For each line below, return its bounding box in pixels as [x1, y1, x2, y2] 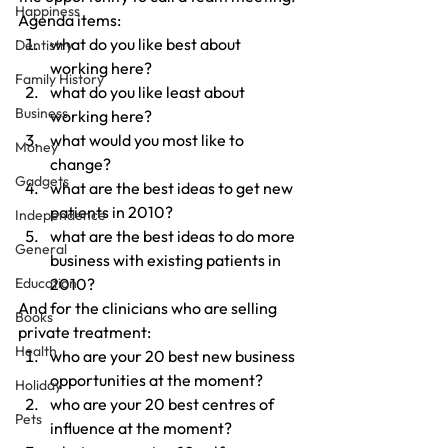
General [15, 240, 67, 258]
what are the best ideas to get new [50, 178, 296, 198]
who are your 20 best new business [50, 346, 298, 366]
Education [15, 274, 77, 292]
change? [50, 154, 111, 174]
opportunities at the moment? [50, 370, 263, 390]
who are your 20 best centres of [50, 394, 277, 414]
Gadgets [15, 172, 69, 190]
